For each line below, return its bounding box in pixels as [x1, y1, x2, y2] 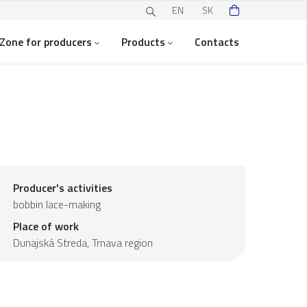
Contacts [195, 34, 239, 50]
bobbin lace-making [13, 196, 101, 212]
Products [121, 34, 165, 50]
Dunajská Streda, [13, 234, 92, 251]
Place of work [13, 218, 79, 234]
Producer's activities [13, 180, 112, 196]
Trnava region [92, 234, 153, 251]
